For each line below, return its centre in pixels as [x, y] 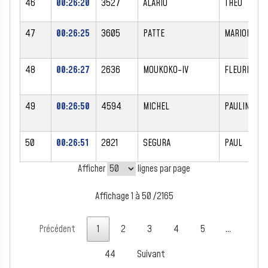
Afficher [92, 168]
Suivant [151, 255]
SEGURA [157, 143]
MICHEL [156, 106]
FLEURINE [241, 70]
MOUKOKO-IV [166, 70]
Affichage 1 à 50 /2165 [134, 197]
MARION [238, 33]
